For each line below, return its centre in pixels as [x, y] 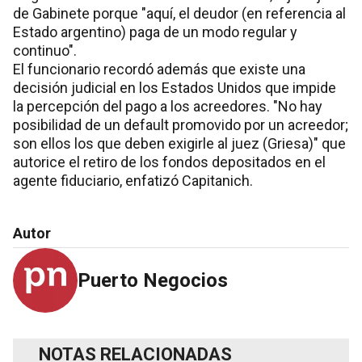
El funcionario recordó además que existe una [159, 69]
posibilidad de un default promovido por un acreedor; [181, 124]
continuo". [45, 50]
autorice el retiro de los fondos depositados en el [169, 162]
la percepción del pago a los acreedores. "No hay [168, 106]
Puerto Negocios [153, 280]
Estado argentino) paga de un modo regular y [155, 32]
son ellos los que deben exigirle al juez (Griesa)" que [179, 143]
